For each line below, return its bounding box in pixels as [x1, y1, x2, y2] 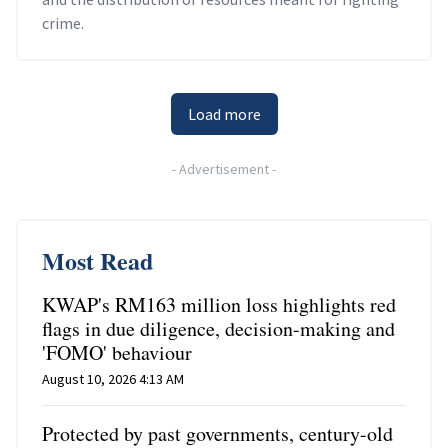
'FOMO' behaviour [42, 339, 192, 367]
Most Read [42, 243, 153, 279]
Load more [187, 104, 261, 125]
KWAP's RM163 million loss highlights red [42, 291, 396, 319]
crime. [42, 13, 84, 34]
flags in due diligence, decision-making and [42, 315, 395, 343]
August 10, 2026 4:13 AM [42, 370, 184, 389]
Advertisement [179, 160, 269, 179]
